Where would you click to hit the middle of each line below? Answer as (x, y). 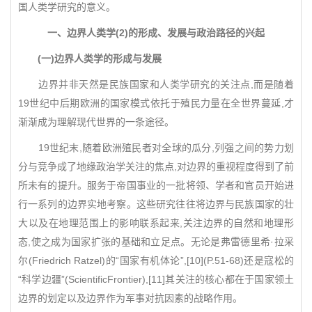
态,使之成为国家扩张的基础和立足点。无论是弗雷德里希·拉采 (156, 242)
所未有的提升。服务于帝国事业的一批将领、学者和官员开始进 (156, 185)
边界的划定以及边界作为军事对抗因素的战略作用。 (130, 298)
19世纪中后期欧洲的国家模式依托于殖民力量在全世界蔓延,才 (156, 103)
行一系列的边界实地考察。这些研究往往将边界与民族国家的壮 (156, 204)
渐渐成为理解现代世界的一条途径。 (96, 122)
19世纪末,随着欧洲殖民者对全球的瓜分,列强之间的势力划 (156, 148)
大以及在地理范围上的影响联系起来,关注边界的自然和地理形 (156, 223)
